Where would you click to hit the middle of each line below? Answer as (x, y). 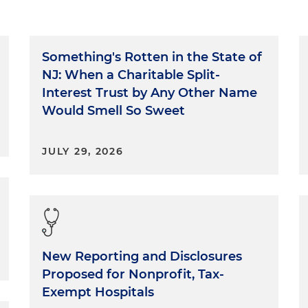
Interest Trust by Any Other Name (150, 92)
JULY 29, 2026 (83, 151)
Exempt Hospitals (98, 292)
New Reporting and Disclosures (142, 256)
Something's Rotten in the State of (152, 57)
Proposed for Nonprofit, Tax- (133, 274)
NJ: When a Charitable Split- (131, 75)
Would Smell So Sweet (114, 110)
